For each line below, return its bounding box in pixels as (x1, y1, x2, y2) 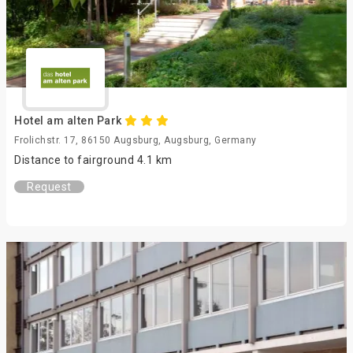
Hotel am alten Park (14, 114, 124, 127)
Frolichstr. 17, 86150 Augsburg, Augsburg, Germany (14, 135, 257, 146)
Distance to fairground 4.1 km (14, 154, 173, 166)
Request (27, 180, 72, 193)
